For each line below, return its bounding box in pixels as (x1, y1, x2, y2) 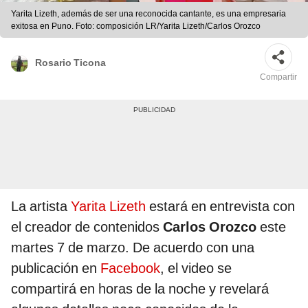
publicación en (11, 260, 100, 277)
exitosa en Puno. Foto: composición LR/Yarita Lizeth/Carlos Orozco (11, 21, 261, 32)
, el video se (160, 260, 232, 277)
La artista (11, 198, 71, 215)
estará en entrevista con (146, 198, 295, 215)
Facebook (100, 260, 160, 277)
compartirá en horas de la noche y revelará (11, 280, 269, 298)
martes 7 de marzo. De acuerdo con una (11, 239, 254, 256)
